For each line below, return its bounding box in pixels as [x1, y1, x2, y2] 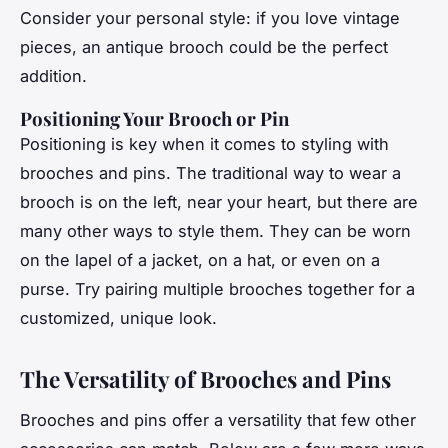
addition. [20, 66, 87, 87]
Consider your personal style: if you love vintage [20, 8, 400, 29]
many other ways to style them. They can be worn [20, 221, 411, 242]
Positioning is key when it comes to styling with [20, 134, 389, 155]
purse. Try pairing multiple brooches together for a [20, 279, 415, 300]
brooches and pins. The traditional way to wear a [20, 163, 401, 184]
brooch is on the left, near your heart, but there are [20, 192, 418, 213]
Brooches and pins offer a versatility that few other [20, 409, 416, 430]
